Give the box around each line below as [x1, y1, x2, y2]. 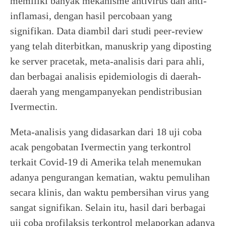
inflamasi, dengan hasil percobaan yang [10, 10, 172, 21]
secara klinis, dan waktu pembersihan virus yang [10, 187, 209, 198]
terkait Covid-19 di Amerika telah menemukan [10, 156, 201, 167]
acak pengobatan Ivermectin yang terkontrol [10, 141, 191, 152]
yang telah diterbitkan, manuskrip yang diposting [10, 40, 211, 51]
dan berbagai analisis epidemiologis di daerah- [10, 71, 201, 82]
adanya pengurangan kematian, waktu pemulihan [10, 172, 210, 183]
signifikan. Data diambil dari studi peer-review [10, 25, 203, 36]
